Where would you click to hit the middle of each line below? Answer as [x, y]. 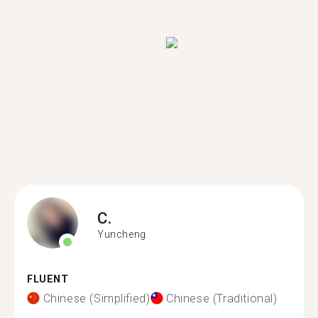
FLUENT [48, 279]
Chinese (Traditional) [222, 298]
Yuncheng [122, 234]
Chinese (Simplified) [97, 298]
